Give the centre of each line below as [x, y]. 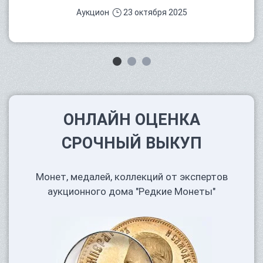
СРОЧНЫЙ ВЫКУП [131, 143]
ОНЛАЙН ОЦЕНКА [131, 120]
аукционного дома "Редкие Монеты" [131, 191]
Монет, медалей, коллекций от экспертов [131, 177]
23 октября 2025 [155, 12]
